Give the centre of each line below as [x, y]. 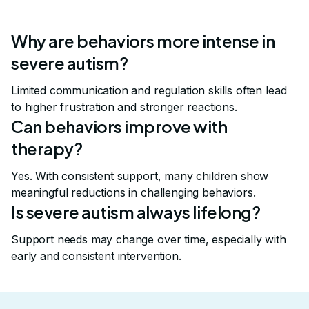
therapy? [47, 148]
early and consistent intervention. [96, 256]
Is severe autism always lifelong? [136, 211]
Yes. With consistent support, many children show [140, 176]
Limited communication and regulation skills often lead [149, 90]
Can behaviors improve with [119, 126]
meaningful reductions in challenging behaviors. [133, 192]
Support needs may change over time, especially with [149, 239]
